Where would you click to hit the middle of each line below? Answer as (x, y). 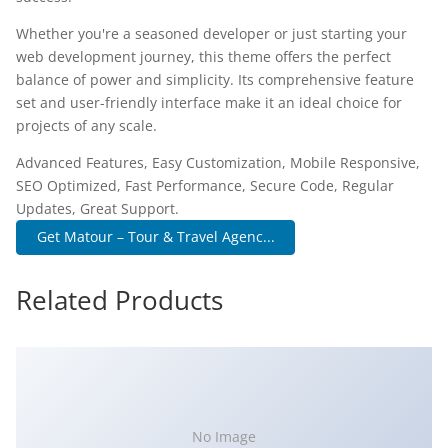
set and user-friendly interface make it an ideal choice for (209, 102)
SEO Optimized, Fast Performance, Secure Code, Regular (205, 185)
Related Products (119, 299)
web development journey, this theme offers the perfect (203, 56)
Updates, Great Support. (97, 208)
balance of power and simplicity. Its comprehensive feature (215, 79)
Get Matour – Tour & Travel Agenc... (155, 237)
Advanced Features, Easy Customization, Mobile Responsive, (218, 162)
